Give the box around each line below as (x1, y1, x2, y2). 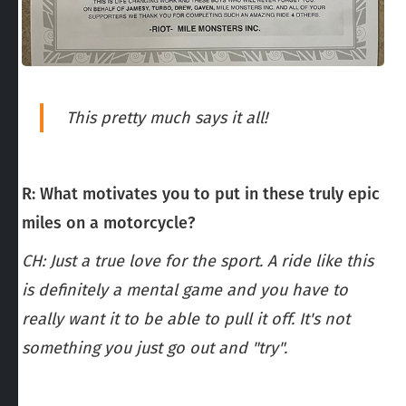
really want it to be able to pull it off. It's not (22, 308, 350, 329)
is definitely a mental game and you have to (22, 279, 348, 300)
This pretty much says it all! (66, 107, 272, 128)
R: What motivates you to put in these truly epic (22, 183, 380, 204)
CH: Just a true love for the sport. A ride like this (22, 250, 373, 271)
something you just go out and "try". (22, 337, 287, 358)
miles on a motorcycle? (22, 212, 195, 233)
